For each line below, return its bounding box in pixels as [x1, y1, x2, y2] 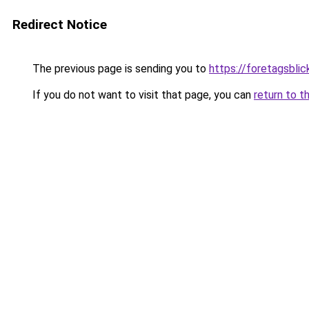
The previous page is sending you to [30, 62, 209, 75]
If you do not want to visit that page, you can [30, 88, 254, 101]
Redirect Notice [12, 17, 107, 32]
